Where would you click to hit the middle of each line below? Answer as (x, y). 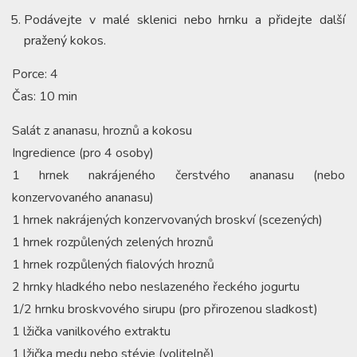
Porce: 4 (35, 74)
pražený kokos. (65, 40)
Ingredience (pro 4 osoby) (83, 153)
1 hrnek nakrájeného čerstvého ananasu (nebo (178, 175)
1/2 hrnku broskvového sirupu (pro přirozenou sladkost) (165, 309)
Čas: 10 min (45, 96)
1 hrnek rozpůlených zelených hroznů (113, 242)
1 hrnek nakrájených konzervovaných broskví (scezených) (167, 220)
